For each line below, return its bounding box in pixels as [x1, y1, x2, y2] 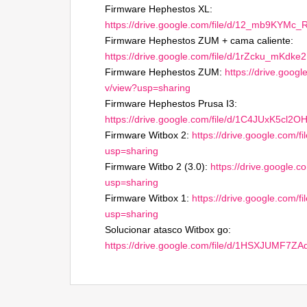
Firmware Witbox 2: [105, 130, 192, 140]
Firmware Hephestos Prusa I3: [105, 98, 237, 109]
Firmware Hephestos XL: [105, 3, 212, 14]
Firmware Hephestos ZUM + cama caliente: [105, 35, 293, 46]
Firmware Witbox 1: [105, 193, 192, 204]
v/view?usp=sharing [105, 82, 191, 93]
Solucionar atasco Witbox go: [105, 224, 231, 235]
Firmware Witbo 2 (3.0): [105, 161, 210, 172]
